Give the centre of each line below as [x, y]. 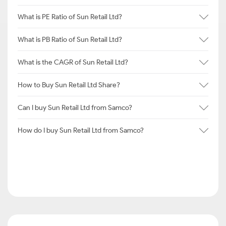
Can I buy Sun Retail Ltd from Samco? [75, 107]
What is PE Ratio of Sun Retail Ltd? [70, 17]
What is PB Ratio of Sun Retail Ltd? [70, 39]
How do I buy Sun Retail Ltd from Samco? [81, 130]
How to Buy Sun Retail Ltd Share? [69, 85]
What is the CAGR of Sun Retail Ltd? [73, 62]
